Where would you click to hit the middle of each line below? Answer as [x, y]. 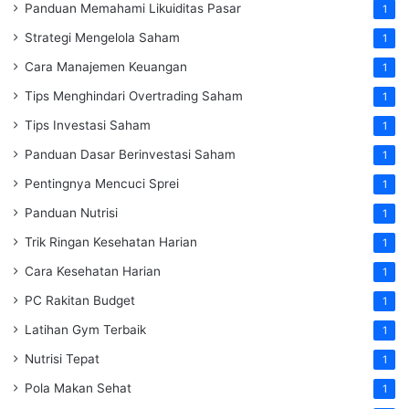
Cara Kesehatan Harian [93, 272]
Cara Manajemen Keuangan [106, 67]
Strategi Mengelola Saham [102, 38]
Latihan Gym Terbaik [85, 330]
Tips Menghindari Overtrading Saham [134, 96]
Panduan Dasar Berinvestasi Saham [130, 155]
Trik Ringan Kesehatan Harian [111, 242]
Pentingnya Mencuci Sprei [102, 184]
